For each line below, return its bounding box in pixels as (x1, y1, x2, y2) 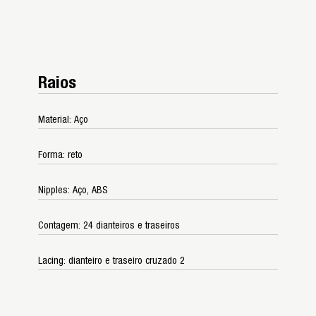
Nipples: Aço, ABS (38, 185, 108, 195)
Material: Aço (38, 114, 88, 125)
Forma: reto (38, 150, 83, 160)
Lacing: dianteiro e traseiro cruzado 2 (38, 255, 185, 266)
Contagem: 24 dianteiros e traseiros (38, 220, 180, 231)
